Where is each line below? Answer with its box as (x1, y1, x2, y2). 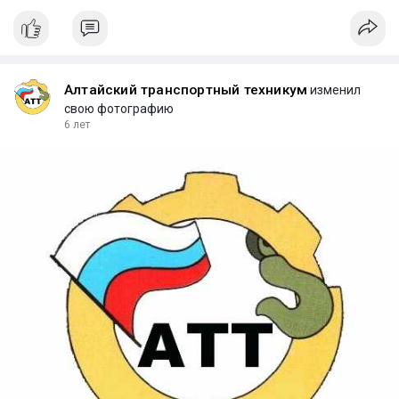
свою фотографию (64, 101, 174, 116)
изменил (307, 82, 362, 97)
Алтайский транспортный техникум (64, 81, 308, 98)
